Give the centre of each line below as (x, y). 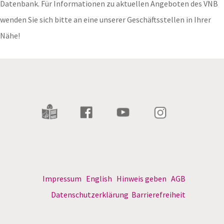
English (99, 179)
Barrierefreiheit (159, 195)
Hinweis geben (142, 179)
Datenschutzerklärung (90, 195)
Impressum (62, 179)
